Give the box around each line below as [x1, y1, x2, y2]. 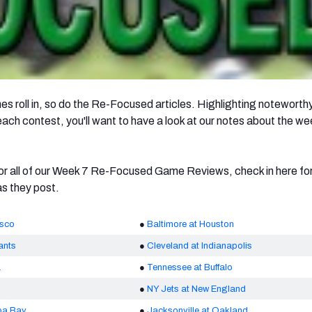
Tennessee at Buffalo [147, 262, 233, 272]
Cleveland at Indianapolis [147, 240, 252, 251]
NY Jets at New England [147, 283, 246, 294]
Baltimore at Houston [147, 219, 234, 229]
